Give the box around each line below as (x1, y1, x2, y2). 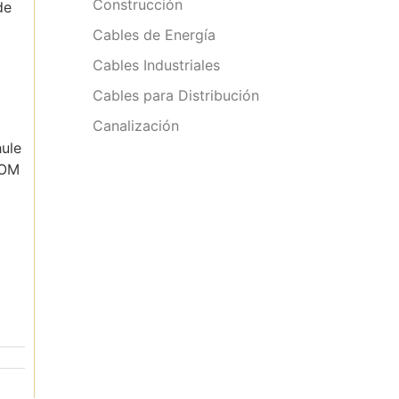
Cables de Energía (93, 25, 216, 44)
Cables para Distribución (93, 85, 260, 104)
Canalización (93, 116, 180, 134)
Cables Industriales (93, 55, 221, 74)
